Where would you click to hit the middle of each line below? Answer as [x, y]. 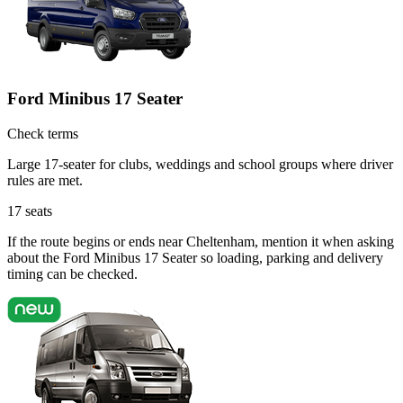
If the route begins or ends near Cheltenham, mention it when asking [201, 241]
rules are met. [45, 180]
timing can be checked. [72, 273]
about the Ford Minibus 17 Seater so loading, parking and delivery [195, 257]
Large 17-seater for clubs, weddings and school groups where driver [200, 164]
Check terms [43, 133]
